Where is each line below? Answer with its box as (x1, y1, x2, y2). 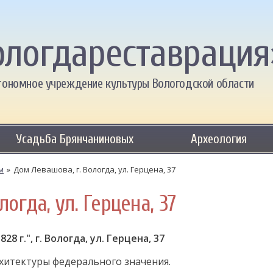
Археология (191, 132, 247, 146)
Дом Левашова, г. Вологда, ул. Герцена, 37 (13, 164, 175, 175)
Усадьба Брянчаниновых (15, 132, 133, 146)
